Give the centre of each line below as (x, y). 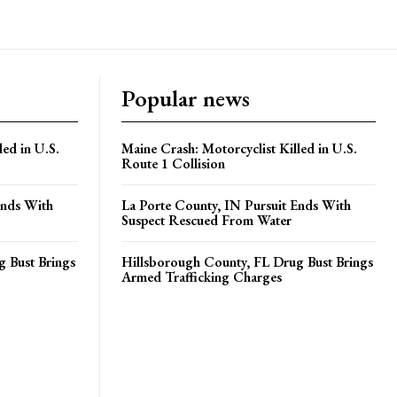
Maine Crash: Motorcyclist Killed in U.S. (239, 148)
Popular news (186, 98)
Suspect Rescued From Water (206, 220)
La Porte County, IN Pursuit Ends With (236, 205)
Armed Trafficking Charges (202, 277)
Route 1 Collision (173, 163)
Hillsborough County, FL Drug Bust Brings (247, 262)
